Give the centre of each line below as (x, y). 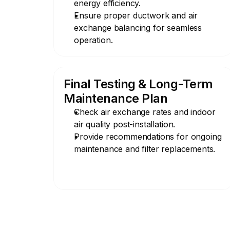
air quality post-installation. (125, 124)
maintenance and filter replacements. (145, 149)
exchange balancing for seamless (138, 28)
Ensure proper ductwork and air (136, 15)
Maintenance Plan (116, 98)
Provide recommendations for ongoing (148, 137)
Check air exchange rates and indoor (145, 112)
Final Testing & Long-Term (139, 84)
